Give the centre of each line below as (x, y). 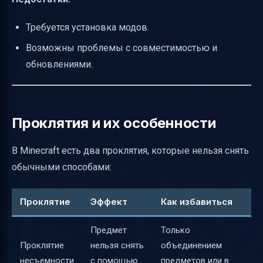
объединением (191, 246)
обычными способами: (62, 167)
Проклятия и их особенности (114, 123)
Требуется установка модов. (87, 28)
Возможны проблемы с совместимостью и (122, 48)
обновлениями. (59, 64)
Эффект (109, 202)
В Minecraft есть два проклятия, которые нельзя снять (130, 150)
